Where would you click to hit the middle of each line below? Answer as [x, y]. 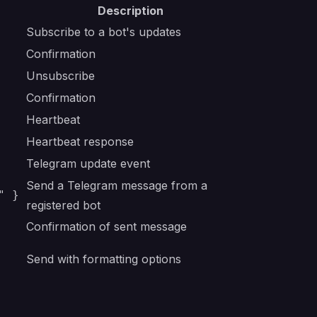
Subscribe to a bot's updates [104, 32]
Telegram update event [88, 163]
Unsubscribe [60, 76]
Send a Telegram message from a [117, 185]
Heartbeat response [80, 142]
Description [130, 11]
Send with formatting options [104, 259]
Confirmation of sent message [106, 226]
